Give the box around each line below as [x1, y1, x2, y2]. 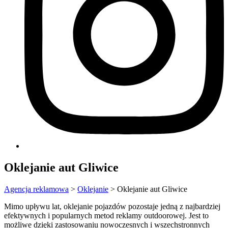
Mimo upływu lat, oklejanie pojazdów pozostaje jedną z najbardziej [4, 202, 220, 211]
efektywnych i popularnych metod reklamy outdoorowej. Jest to [4, 211, 209, 220]
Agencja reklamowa [4, 184, 69, 193]
